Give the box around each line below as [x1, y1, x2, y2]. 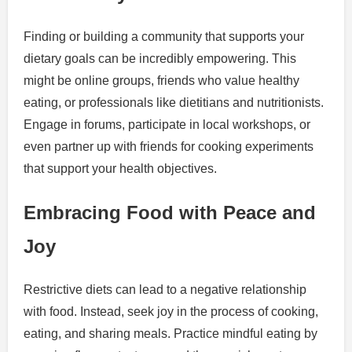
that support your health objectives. [24, 162, 217, 176]
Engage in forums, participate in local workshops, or [24, 118, 310, 132]
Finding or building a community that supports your [24, 30, 304, 44]
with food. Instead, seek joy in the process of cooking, [24, 304, 318, 318]
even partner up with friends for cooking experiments [24, 140, 313, 154]
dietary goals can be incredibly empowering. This [24, 52, 296, 66]
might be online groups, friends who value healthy [24, 74, 299, 88]
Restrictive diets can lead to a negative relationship [24, 282, 306, 296]
